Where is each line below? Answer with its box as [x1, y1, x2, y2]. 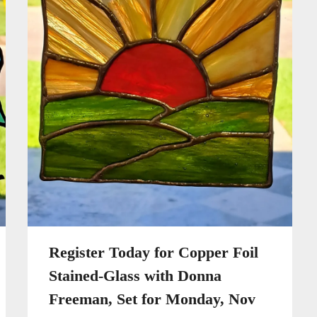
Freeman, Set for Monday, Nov [48, 290, 255, 309]
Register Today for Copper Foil [48, 243, 258, 262]
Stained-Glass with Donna [48, 267, 221, 285]
